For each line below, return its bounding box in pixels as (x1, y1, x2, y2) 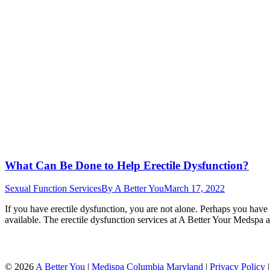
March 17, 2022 (164, 183, 225, 194)
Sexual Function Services (5, 183, 101, 194)
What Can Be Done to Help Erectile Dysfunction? (5, 159, 249, 172)
